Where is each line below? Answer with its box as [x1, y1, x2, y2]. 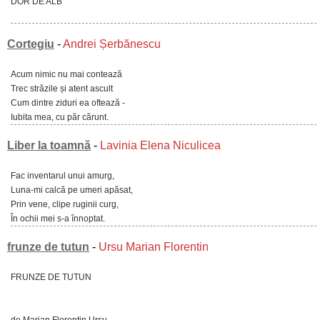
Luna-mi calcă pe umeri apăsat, [11, 185, 133, 195]
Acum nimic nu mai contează [11, 69, 122, 79]
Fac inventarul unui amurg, [11, 171, 114, 181]
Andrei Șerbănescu [63, 38, 161, 50]
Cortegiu [7, 38, 54, 50]
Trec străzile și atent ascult [11, 84, 113, 94]
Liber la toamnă [7, 139, 91, 151]
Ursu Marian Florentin [99, 241, 209, 253]
